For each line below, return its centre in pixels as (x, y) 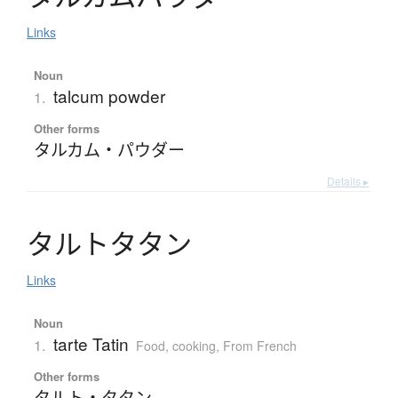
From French (259, 346)
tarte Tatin (91, 344)
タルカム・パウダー (109, 149)
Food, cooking (175, 346)
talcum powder (109, 96)
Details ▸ (348, 181)
